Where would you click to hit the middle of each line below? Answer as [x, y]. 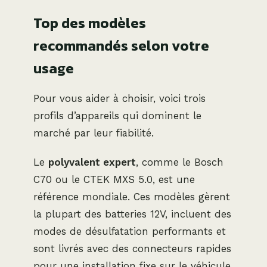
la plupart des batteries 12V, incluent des [132, 214]
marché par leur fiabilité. [94, 133]
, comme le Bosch [180, 162]
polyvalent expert [92, 162]
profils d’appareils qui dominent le [117, 115]
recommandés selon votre [121, 45]
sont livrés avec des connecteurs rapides [132, 248]
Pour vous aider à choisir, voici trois [119, 98]
